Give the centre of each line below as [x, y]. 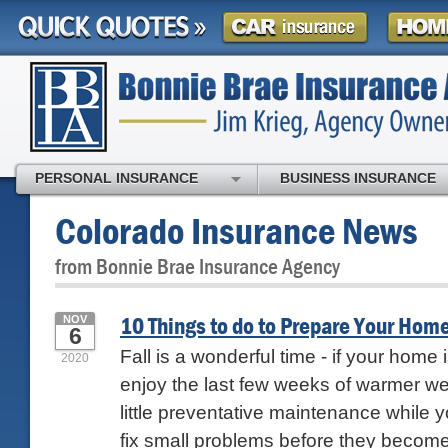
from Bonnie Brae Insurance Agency [197, 266]
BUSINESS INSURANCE [358, 178]
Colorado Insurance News [236, 230]
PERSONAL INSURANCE [116, 178]
